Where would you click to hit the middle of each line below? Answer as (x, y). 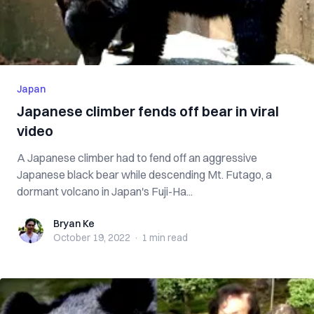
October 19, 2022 (92, 238)
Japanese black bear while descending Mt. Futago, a (144, 175)
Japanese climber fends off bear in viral (148, 111)
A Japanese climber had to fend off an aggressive (137, 158)
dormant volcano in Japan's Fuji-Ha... (105, 191)
